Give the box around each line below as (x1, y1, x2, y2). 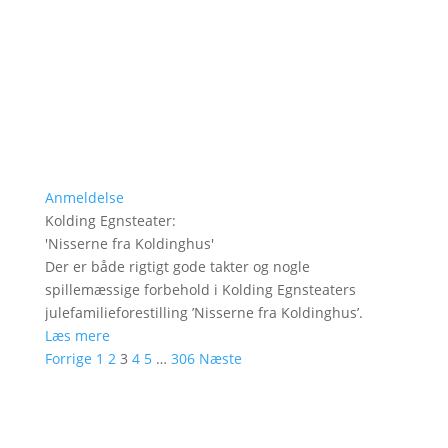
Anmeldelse (44, 187, 124, 207)
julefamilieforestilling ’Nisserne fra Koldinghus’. (44, 302, 363, 322)
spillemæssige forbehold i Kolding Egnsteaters (44, 279, 356, 299)
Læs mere (44, 325, 110, 345)
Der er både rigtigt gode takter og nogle (44, 256, 310, 276)
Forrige (44, 348, 92, 368)
